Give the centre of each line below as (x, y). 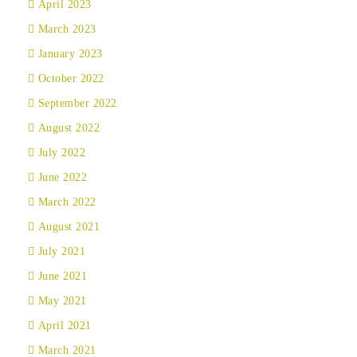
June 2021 (62, 276)
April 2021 (65, 326)
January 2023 (70, 54)
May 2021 (62, 301)
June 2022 (62, 177)
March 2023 (67, 29)
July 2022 (61, 153)
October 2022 (71, 78)
